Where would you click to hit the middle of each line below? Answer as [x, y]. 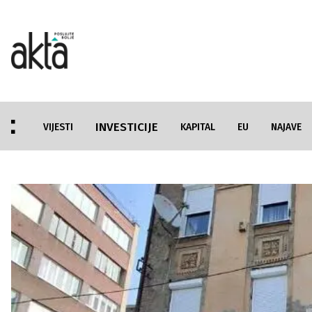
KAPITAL [198, 127]
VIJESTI [58, 127]
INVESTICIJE [127, 127]
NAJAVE [286, 127]
